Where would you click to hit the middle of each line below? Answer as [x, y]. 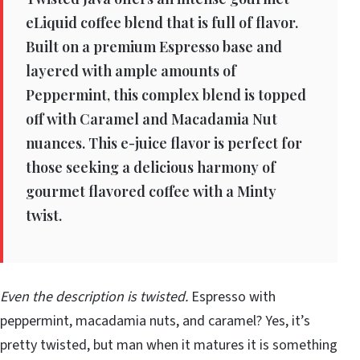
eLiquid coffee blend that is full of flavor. [162, 22]
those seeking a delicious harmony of [151, 167]
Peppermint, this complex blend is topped [166, 94]
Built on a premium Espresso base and [154, 46]
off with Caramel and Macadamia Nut [151, 119]
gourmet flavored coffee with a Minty [151, 191]
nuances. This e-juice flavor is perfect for [164, 143]
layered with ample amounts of [131, 70]
